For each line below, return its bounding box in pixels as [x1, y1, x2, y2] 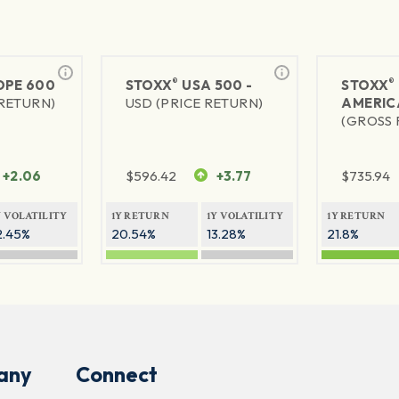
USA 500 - [178, 77, 253, 94]
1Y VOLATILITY [206, 209, 284, 224]
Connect [75, 362, 158, 388]
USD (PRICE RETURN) [125, 94, 264, 112]
